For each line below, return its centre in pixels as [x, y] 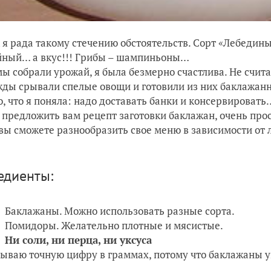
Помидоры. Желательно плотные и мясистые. [114, 225]
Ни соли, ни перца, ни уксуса [78, 240]
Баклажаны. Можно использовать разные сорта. [120, 211]
